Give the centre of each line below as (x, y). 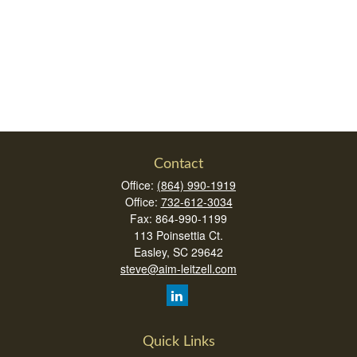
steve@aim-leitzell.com (178, 269)
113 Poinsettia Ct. (178, 235)
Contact (178, 164)
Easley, (152, 252)
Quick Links (178, 342)
